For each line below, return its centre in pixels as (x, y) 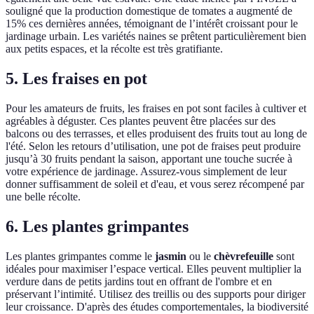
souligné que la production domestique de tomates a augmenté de (149, 11)
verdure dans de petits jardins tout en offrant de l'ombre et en (139, 281)
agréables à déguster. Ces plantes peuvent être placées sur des (141, 121)
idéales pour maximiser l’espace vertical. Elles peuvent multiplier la (153, 268)
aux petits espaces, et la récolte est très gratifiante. (114, 49)
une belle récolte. (43, 197)
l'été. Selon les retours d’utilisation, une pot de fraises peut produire (153, 146)
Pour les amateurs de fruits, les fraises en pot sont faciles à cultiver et (156, 109)
